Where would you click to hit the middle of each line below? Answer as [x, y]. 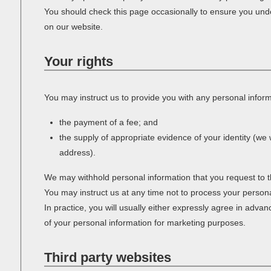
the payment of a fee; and [109, 122]
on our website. [73, 27]
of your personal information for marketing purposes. [145, 223]
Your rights [78, 61]
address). [78, 152]
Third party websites [107, 257]
